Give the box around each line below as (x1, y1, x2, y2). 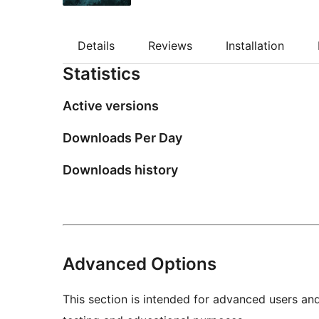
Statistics (63, 63, 140, 85)
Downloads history (63, 162, 178, 177)
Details (78, 38, 115, 53)
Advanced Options (63, 253, 216, 274)
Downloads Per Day (63, 130, 182, 146)
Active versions (63, 98, 159, 114)
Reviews (148, 38, 192, 53)
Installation (226, 38, 284, 53)
